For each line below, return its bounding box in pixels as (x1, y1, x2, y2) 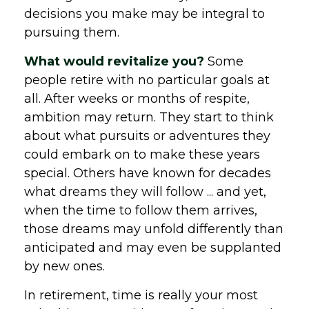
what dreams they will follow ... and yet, (24, 184, 266, 199)
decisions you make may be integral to (24, 6, 265, 21)
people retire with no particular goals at (24, 72, 270, 88)
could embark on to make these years (24, 147, 260, 162)
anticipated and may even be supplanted (24, 240, 281, 255)
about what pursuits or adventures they (24, 128, 270, 143)
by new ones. (24, 259, 105, 274)
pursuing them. (24, 25, 119, 40)
